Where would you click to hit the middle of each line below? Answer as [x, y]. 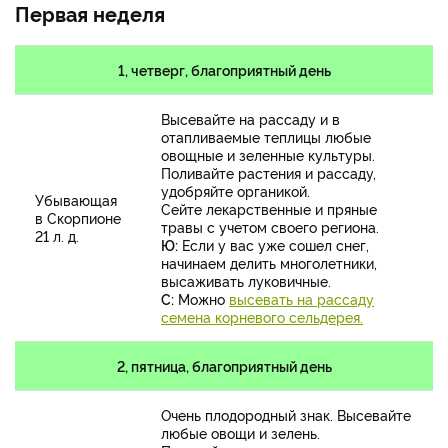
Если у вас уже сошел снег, [273, 245]
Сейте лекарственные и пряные [269, 209]
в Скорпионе [78, 218]
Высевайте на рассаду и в [250, 119]
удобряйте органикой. [235, 191]
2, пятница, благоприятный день [224, 366]
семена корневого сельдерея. [262, 317]
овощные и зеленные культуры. [268, 155]
